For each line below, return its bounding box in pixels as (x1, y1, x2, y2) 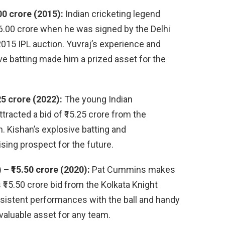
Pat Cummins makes (90, 164, 175, 175)
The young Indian (62, 94, 133, 105)
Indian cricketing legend (63, 9, 160, 20)
